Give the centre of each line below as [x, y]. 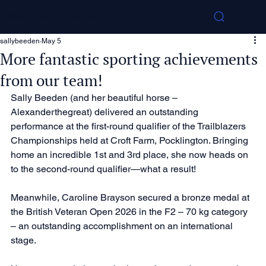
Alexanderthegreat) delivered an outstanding [106, 112]
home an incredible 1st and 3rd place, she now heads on [131, 154]
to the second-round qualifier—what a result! [103, 169]
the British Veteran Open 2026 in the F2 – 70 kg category [130, 211]
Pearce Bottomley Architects [67, 17]
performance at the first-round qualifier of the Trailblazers [129, 126]
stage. [23, 240]
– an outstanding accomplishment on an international [123, 226]
